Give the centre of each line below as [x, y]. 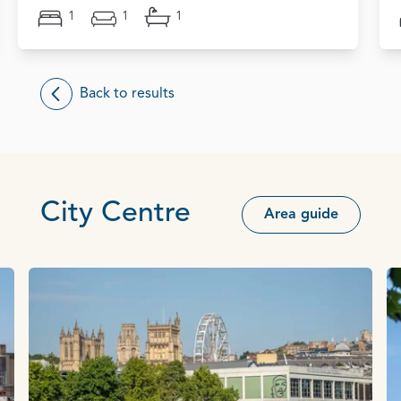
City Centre [115, 213]
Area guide [301, 214]
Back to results [127, 94]
